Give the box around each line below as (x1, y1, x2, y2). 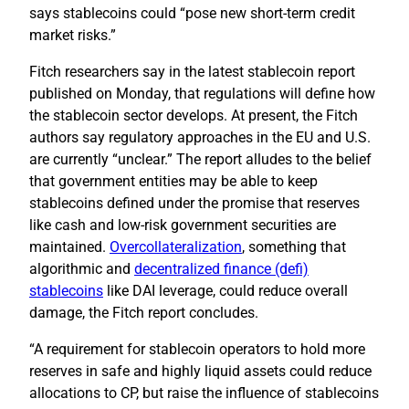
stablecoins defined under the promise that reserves (29, 194, 360, 212)
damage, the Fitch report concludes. (29, 303, 258, 321)
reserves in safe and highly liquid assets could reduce (29, 362, 372, 380)
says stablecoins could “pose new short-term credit (29, 4, 355, 22)
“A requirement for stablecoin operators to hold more (29, 340, 365, 358)
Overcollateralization (110, 237, 242, 256)
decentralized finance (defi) (134, 259, 309, 278)
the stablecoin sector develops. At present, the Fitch (29, 106, 358, 124)
